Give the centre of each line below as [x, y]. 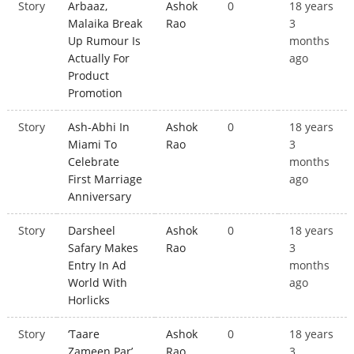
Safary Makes [104, 248]
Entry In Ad [98, 265]
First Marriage [105, 179]
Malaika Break [105, 24]
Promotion [96, 93]
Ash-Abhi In [99, 127]
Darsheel [92, 231]
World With [98, 283]
